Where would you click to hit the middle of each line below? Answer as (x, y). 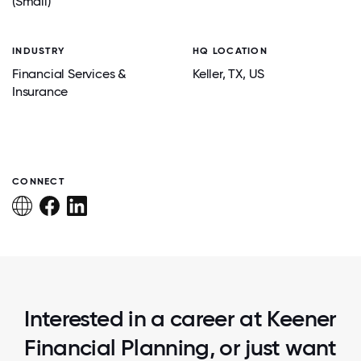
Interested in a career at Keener (180, 319)
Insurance (40, 91)
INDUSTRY (39, 51)
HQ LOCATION (230, 51)
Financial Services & (70, 74)
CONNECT (38, 181)
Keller (207, 74)
